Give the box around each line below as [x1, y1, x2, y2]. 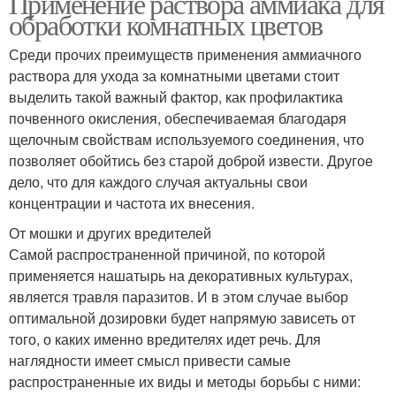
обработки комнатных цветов [9, 4, 323, 43]
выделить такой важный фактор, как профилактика [9, 86, 343, 107]
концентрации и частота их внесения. [9, 192, 255, 213]
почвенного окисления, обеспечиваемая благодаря [9, 107, 346, 128]
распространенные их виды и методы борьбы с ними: [9, 370, 361, 392]
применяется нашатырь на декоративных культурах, [9, 264, 353, 286]
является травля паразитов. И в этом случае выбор [9, 286, 348, 307]
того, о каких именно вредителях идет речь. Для [9, 328, 321, 349]
